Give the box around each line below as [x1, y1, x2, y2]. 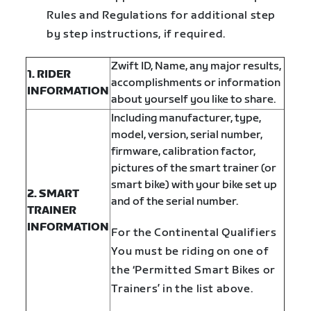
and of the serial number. [111, 195, 239, 209]
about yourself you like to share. [111, 93, 276, 107]
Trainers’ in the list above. [111, 283, 253, 296]
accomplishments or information [111, 76, 281, 90]
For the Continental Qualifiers [111, 226, 277, 240]
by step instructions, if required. [47, 28, 228, 42]
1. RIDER [27, 68, 72, 82]
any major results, [190, 60, 282, 74]
